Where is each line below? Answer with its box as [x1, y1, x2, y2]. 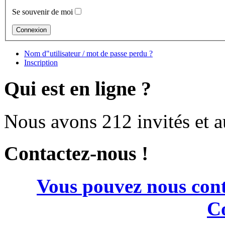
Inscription [24, 58, 58, 67]
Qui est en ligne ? [4, 77, 151, 100]
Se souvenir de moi [12, 8, 73, 17]
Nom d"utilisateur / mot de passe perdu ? [24, 49, 153, 58]
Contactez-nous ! [4, 142, 148, 165]
